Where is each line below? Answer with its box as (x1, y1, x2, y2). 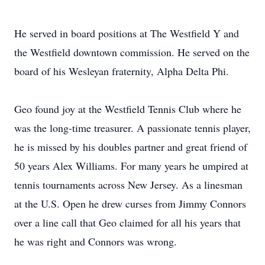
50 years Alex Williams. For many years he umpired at (14, 159, 248, 173)
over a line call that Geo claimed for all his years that (14, 215, 241, 230)
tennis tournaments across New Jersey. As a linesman (14, 177, 243, 192)
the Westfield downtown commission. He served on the (14, 45, 250, 59)
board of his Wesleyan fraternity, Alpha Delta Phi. (14, 64, 229, 78)
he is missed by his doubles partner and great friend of (14, 140, 247, 154)
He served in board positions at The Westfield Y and (14, 26, 239, 40)
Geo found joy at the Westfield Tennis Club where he (14, 102, 241, 116)
